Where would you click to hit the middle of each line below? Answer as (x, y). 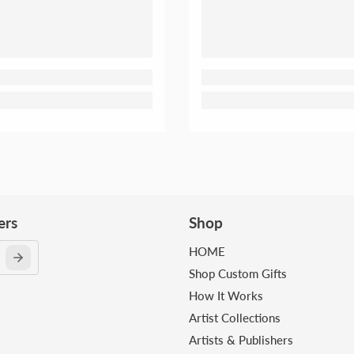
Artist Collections (235, 318)
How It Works (226, 296)
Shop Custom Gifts (238, 274)
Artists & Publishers (241, 340)
